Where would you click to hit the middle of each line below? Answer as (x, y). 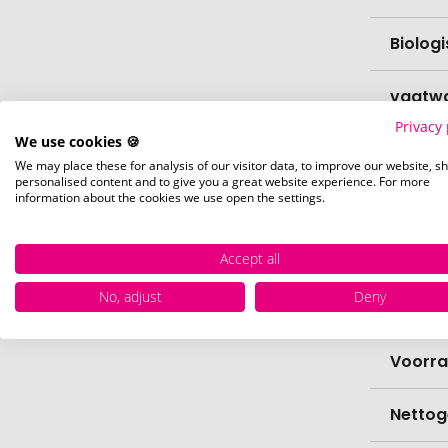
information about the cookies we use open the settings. (170, 197)
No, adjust (130, 296)
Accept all (250, 258)
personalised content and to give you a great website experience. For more (222, 181)
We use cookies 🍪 (77, 141)
